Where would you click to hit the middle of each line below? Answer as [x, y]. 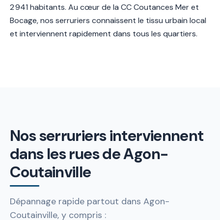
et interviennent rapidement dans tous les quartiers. [104, 33]
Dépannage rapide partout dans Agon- [90, 201]
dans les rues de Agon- [89, 154]
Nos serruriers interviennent [107, 136]
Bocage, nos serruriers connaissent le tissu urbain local [108, 20]
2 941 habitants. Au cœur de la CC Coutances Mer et [104, 7]
